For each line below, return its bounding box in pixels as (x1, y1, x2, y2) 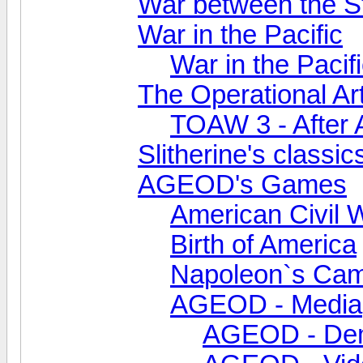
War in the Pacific (138, 19, 343, 49)
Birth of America (170, 229, 357, 259)
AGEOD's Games (138, 169, 347, 199)
